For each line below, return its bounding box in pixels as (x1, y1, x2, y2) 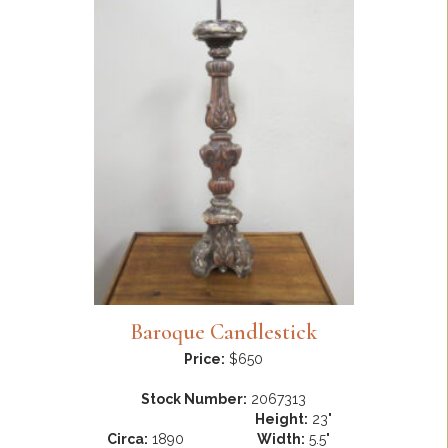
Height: (255, 410, 308, 427)
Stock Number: (141, 390, 247, 407)
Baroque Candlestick (130, 318, 317, 345)
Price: (184, 350, 225, 367)
